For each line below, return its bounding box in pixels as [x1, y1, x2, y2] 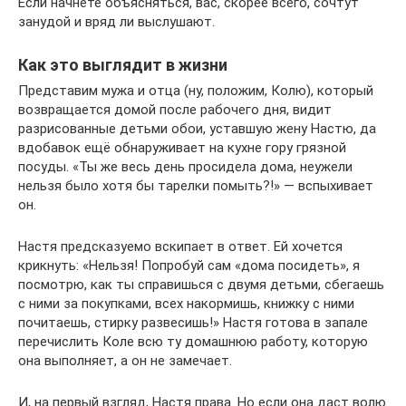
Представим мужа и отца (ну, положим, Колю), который [18, 82, 373, 99]
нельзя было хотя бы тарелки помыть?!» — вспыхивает [18, 177, 373, 194]
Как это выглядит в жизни [18, 54, 227, 74]
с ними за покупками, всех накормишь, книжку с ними [18, 295, 354, 312]
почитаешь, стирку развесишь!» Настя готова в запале [18, 314, 368, 331]
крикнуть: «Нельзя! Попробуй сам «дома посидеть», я [18, 256, 360, 274]
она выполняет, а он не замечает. [18, 352, 232, 369]
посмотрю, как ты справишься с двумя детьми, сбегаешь [18, 275, 384, 293]
